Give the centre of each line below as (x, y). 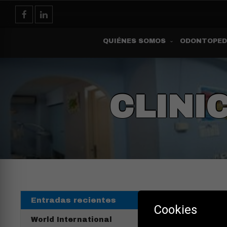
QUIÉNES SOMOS (134, 41)
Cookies (176, 210)
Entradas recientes (73, 200)
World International (71, 220)
